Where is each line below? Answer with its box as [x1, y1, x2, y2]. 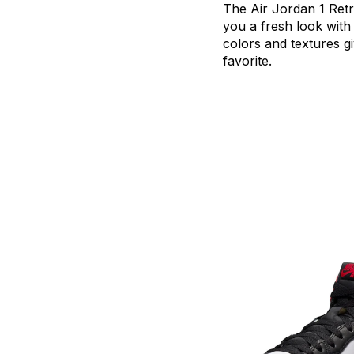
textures [291, 36, 340, 51]
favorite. [223, 53, 272, 69]
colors [223, 36, 261, 51]
